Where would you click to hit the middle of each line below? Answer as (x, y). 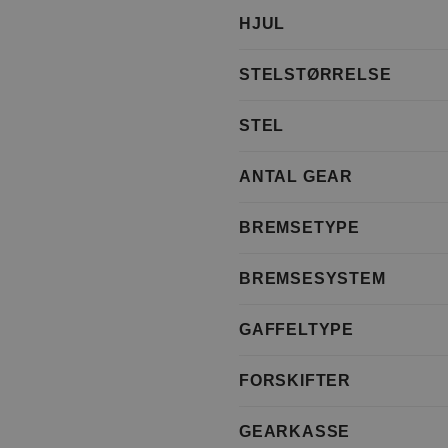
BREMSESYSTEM (312, 279)
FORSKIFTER (295, 381)
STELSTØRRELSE (315, 75)
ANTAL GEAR (296, 177)
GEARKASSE (295, 432)
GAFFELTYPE (296, 330)
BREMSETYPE (299, 228)
